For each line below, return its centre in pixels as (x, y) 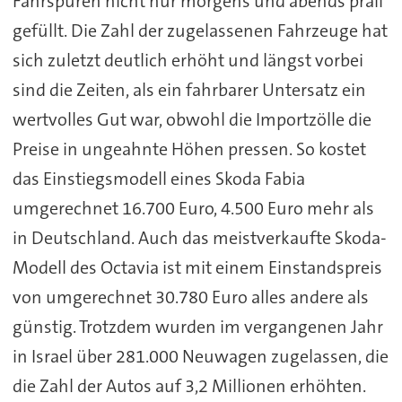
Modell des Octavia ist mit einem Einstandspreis (197, 267)
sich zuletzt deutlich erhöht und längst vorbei (188, 60)
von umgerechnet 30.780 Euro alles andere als (190, 297)
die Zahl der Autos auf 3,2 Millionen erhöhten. (189, 385)
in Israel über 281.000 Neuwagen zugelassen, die (200, 356)
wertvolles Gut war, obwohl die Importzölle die (192, 119)
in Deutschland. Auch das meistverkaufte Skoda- (199, 237)
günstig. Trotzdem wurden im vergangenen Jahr (197, 326)
